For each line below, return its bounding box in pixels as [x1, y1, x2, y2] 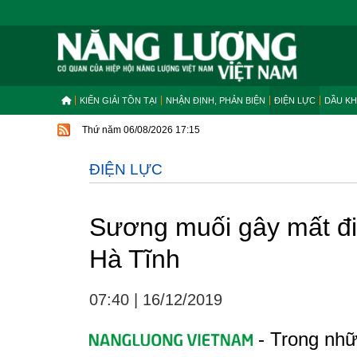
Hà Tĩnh [89, 245, 180, 273]
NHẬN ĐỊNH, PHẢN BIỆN [166, 96, 265, 105]
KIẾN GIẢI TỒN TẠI [80, 96, 157, 105]
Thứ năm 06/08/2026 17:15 [82, 124, 200, 135]
